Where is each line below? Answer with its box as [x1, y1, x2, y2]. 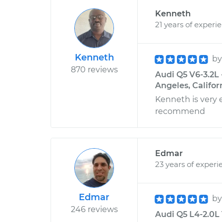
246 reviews [70, 205, 118, 214]
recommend [155, 107, 205, 116]
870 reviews [70, 65, 118, 74]
